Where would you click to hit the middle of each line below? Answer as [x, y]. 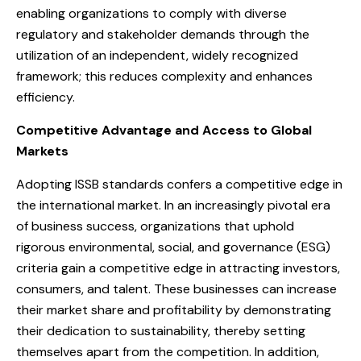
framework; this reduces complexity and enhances [164, 77]
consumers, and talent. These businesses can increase [176, 289]
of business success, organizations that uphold [155, 226]
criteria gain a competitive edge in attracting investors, [178, 268]
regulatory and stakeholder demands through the [163, 35]
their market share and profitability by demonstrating [174, 310]
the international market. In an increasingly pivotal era [173, 205]
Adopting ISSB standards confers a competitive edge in [179, 185]
